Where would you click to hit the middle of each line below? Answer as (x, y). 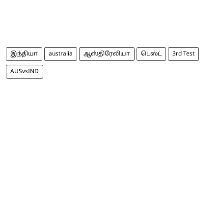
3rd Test (183, 54)
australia (61, 54)
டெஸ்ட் (151, 54)
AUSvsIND (25, 71)
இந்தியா (24, 54)
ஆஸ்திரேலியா (107, 54)
